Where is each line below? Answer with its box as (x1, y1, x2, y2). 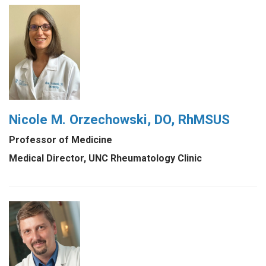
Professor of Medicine (9, 134, 112, 146)
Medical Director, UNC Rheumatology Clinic (9, 153, 202, 164)
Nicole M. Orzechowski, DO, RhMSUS (9, 111, 230, 127)
